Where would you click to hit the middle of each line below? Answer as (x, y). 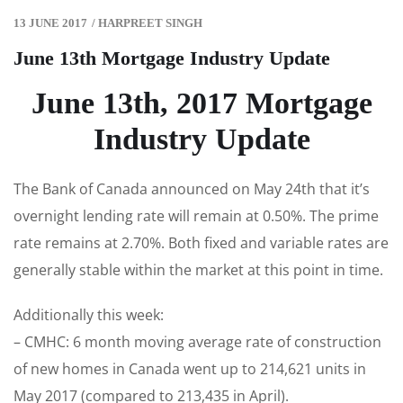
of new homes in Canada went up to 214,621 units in (190, 369)
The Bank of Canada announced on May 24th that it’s (192, 189)
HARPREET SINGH (150, 23)
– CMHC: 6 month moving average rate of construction (197, 342)
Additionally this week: (89, 315)
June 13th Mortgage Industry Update (172, 58)
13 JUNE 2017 (50, 23)
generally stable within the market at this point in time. (198, 270)
